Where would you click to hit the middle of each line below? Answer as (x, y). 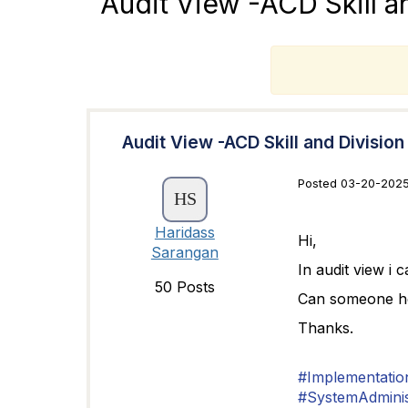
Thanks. (325, 328)
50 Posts (184, 287)
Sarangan (184, 252)
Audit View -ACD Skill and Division (263, 142)
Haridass (184, 232)
